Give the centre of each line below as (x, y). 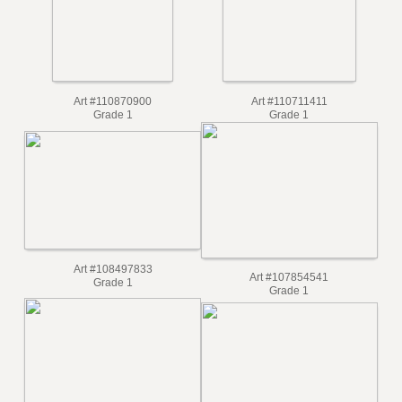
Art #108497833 (115, 307)
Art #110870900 (114, 137)
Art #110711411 (294, 137)
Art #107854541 (294, 316)
